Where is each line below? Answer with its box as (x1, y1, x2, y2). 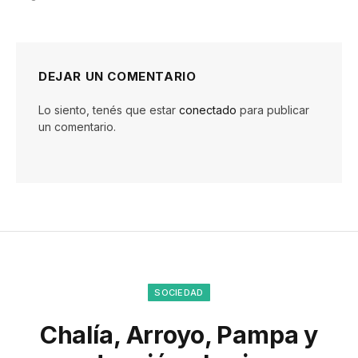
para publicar (237, 103, 309, 117)
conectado (179, 103, 237, 117)
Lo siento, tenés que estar (38, 103, 179, 117)
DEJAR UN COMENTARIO (38, 69, 197, 84)
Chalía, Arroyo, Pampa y (39, 320, 319, 349)
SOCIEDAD (154, 287, 204, 298)
